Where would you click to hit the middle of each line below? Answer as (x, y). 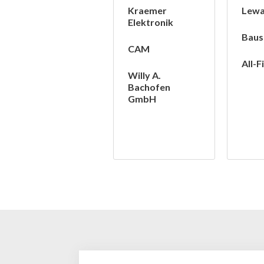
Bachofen (149, 87)
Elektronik (151, 22)
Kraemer (147, 11)
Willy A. (144, 75)
